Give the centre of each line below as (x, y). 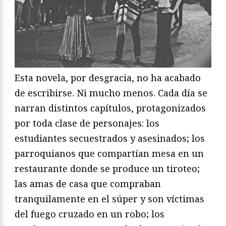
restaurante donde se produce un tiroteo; (107, 168)
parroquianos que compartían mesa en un (109, 153)
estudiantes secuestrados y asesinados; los (110, 138)
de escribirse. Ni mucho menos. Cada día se (111, 93)
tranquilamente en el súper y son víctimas (109, 199)
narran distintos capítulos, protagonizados (110, 108)
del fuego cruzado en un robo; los (90, 214)
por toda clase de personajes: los (87, 123)
